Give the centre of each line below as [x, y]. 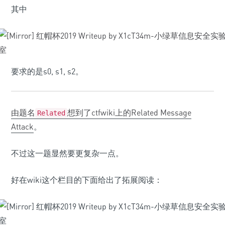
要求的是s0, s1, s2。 [47, 71]
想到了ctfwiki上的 [99, 113]
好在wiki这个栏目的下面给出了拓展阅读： [87, 180]
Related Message [161, 113]
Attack [22, 127]
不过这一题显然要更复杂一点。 [67, 153]
